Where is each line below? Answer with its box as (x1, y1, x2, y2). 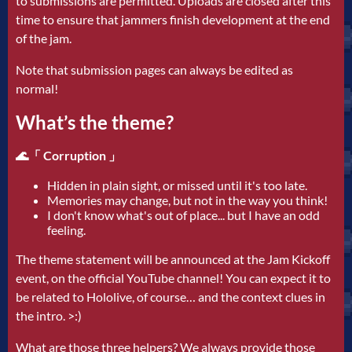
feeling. (47, 222, 86, 237)
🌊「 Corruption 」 (16, 147, 121, 163)
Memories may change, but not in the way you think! (47, 192, 328, 207)
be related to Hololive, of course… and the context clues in (16, 288, 325, 304)
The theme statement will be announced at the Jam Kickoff (16, 251, 330, 266)
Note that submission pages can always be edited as (16, 61, 293, 77)
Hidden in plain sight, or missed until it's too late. (47, 177, 307, 192)
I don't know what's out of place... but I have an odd (47, 207, 320, 222)
